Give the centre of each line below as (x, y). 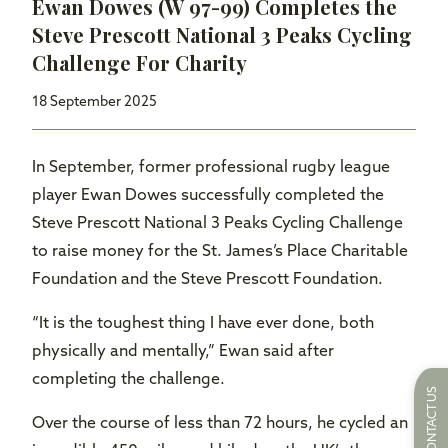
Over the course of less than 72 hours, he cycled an (220, 423)
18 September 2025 (94, 102)
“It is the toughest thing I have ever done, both (203, 323)
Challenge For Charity (139, 62)
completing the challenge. (128, 379)
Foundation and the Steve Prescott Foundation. (207, 279)
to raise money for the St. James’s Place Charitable (220, 251)
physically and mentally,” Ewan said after (183, 351)
